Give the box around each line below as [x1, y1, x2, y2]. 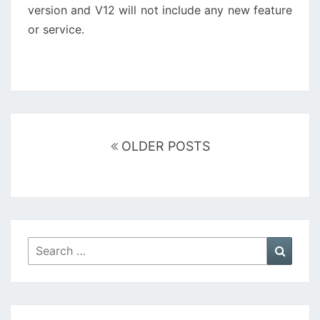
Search [27, 238, 66, 253]
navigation [10, 132, 81, 149]
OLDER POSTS [117, 138, 210, 154]
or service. [28, 21, 84, 36]
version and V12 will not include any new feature [28, 2, 292, 17]
